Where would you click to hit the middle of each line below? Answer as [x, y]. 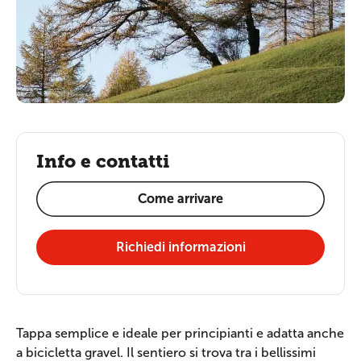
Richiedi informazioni [180, 247]
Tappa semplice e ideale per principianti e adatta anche [180, 333]
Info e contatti [103, 161]
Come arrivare [180, 199]
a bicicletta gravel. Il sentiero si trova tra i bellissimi [166, 352]
